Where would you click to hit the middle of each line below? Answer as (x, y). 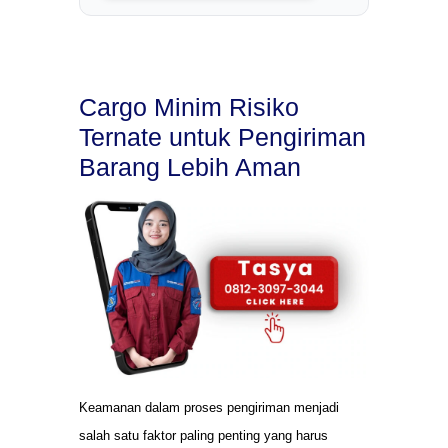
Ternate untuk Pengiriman (222, 137)
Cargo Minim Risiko (189, 107)
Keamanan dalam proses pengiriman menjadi (209, 407)
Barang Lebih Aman (190, 167)
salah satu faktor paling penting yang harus (203, 435)
